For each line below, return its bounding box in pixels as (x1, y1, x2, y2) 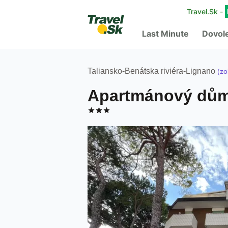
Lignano (186, 67, 215, 75)
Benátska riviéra (125, 67, 183, 75)
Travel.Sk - (187, 7, 225, 16)
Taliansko (88, 67, 122, 75)
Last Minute (142, 28, 189, 39)
